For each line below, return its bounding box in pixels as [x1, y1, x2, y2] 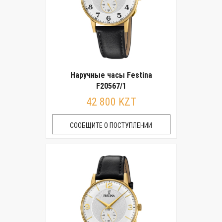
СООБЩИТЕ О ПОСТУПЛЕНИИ [70, 121, 152, 129]
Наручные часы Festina [70, 70, 152, 80]
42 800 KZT [86, 96, 136, 108]
